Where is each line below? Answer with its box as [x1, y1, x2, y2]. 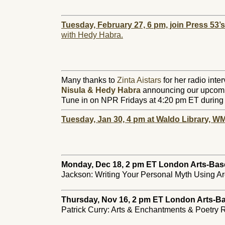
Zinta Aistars [117, 76, 161, 84]
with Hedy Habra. [61, 31, 123, 39]
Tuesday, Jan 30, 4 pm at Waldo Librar [61, 115, 204, 124]
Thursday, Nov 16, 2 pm [61, 195, 151, 204]
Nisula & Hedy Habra [61, 86, 141, 94]
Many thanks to [61, 76, 117, 84]
